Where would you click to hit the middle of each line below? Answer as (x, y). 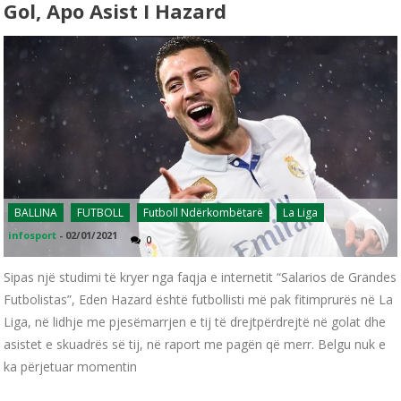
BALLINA (36, 213)
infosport (33, 235)
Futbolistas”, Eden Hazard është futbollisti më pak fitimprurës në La (199, 300)
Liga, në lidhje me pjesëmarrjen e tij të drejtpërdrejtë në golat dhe (195, 322)
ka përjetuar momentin (71, 367)
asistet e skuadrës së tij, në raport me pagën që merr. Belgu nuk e (195, 345)
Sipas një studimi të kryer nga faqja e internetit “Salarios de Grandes (200, 277)
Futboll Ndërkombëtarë (204, 213)
